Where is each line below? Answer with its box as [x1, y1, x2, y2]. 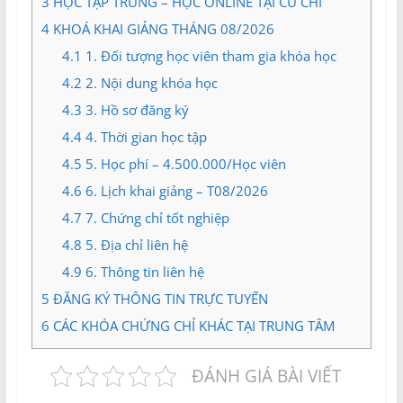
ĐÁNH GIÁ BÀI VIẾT [192, 363, 342, 389]
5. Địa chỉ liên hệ [81, 236, 188, 255]
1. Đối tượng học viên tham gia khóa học [81, 47, 336, 66]
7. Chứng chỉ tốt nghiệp [81, 209, 229, 228]
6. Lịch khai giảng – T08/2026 [81, 182, 268, 201]
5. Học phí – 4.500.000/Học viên [81, 155, 286, 174]
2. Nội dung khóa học [81, 74, 218, 93]
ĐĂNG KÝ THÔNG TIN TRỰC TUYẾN [49, 290, 268, 309]
